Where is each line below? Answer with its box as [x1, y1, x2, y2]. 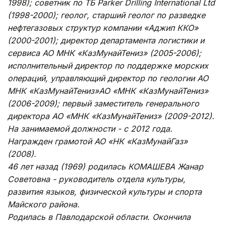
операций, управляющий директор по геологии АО [8, 73, 208, 83]
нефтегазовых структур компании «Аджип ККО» [8, 22, 198, 33]
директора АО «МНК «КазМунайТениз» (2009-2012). [8, 110, 214, 121]
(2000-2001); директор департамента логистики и [8, 35, 204, 45]
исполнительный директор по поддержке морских [8, 60, 208, 71]
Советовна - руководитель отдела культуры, [8, 174, 186, 184]
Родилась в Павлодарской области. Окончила [8, 211, 191, 222]
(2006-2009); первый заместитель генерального [8, 98, 199, 108]
